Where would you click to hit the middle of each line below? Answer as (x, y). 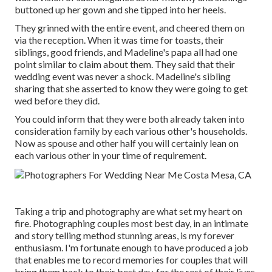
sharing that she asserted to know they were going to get (131, 89)
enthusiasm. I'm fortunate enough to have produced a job (131, 248)
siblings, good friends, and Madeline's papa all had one (126, 52)
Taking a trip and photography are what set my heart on (128, 211)
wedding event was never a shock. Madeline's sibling (123, 76)
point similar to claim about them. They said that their (125, 64)
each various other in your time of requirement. (110, 155)
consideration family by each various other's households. (131, 131)
